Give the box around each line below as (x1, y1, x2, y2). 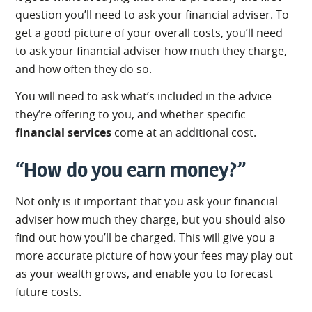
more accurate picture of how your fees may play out (15, 247, 294, 263)
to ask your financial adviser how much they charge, (15, 42, 288, 58)
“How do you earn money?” (15, 157, 247, 183)
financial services (15, 124, 112, 140)
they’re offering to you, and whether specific (15, 106, 247, 122)
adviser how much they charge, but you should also (15, 211, 286, 227)
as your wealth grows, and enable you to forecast (15, 265, 274, 281)
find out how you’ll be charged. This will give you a (15, 229, 276, 245)
